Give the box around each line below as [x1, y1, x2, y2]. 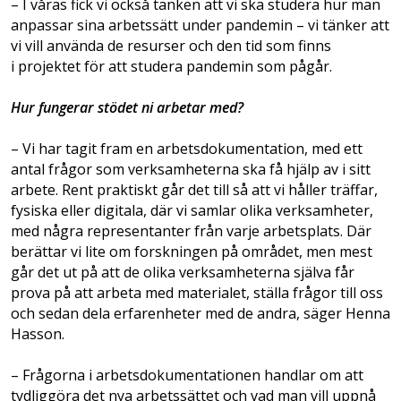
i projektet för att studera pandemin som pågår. [11, 56, 332, 77]
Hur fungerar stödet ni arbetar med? [11, 98, 243, 118]
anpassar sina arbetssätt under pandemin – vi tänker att [11, 15, 389, 36]
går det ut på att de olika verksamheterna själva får [11, 262, 354, 283]
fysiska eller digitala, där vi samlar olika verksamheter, [11, 200, 373, 221]
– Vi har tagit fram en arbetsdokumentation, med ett [11, 139, 363, 159]
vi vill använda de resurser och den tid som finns [11, 36, 331, 56]
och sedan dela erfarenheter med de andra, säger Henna [11, 303, 390, 324]
